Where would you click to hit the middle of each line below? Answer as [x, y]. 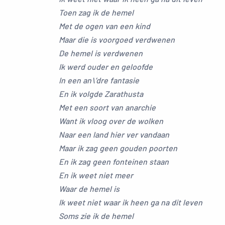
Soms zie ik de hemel [96, 216]
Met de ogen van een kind [104, 26]
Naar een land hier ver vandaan [114, 134]
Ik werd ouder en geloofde [106, 67]
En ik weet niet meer [96, 175]
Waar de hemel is [89, 189]
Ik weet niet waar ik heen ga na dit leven [131, 202]
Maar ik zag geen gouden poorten [118, 148]
